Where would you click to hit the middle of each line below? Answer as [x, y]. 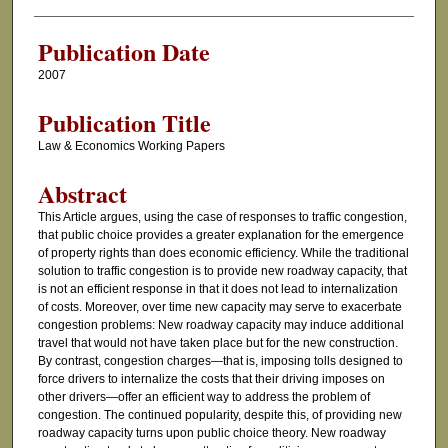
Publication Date [123, 52]
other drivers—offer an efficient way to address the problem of [203, 397]
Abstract [82, 194]
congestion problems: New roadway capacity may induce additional [220, 325]
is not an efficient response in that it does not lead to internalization [217, 289]
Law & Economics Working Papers [131, 146]
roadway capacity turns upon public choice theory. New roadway [211, 433]
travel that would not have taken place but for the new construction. [217, 343]
